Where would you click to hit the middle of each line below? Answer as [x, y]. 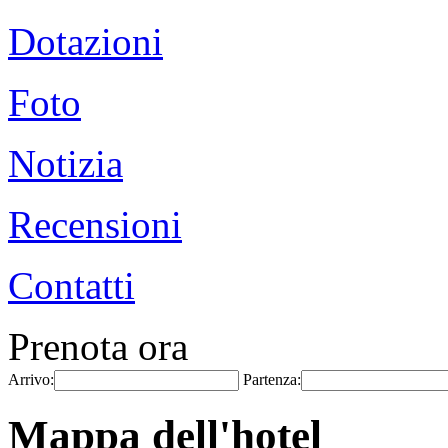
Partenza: [272, 379]
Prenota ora [98, 346]
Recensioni [95, 224]
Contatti [71, 285]
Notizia [65, 163]
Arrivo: [31, 379]
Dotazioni [85, 41]
